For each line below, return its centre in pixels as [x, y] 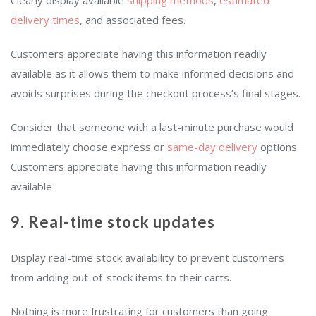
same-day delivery [212, 147]
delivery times [45, 20]
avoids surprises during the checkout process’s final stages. [156, 93]
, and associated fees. [135, 20]
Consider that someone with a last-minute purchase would [152, 127]
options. [278, 147]
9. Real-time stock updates [113, 222]
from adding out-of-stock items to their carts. [124, 278]
